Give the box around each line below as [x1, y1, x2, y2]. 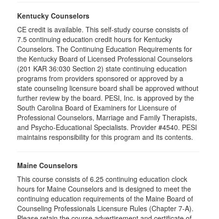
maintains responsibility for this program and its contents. [17, 132, 193, 142]
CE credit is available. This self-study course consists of [17, 24, 188, 34]
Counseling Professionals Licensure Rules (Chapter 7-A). [17, 203, 194, 213]
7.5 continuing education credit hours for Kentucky [17, 34, 172, 44]
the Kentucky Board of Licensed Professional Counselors [17, 54, 193, 64]
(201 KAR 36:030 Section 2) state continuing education [17, 64, 187, 73]
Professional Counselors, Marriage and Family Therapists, [17, 112, 197, 122]
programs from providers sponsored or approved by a [17, 73, 183, 83]
